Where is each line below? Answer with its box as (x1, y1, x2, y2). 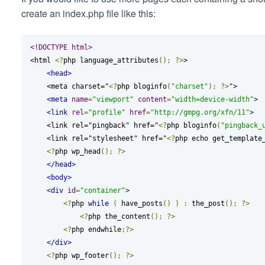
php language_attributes (63, 56, 159, 64)
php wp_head (54, 147, 101, 156)
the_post (187, 199, 225, 208)
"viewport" (92, 95, 134, 104)
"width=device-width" (170, 95, 254, 104)
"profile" (88, 108, 125, 117)
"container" (79, 186, 125, 195)
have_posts (117, 199, 163, 208)
